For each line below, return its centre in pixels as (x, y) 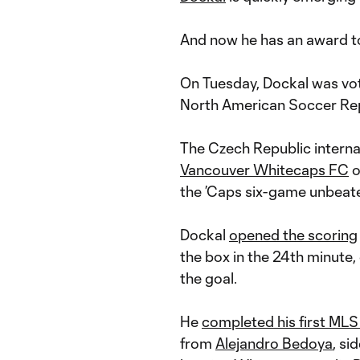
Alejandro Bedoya (274, 343)
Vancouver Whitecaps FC (264, 170)
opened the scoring (293, 235)
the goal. (209, 278)
